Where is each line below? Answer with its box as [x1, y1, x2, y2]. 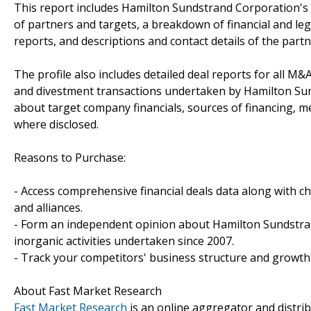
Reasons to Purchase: [14, 149, 126, 165]
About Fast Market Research [14, 283, 162, 299]
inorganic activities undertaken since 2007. [14, 233, 234, 249]
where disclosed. [14, 116, 99, 132]
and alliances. [14, 199, 83, 215]
